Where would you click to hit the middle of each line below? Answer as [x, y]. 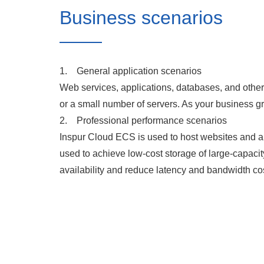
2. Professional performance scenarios [143, 121]
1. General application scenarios [130, 71]
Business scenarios [141, 18]
